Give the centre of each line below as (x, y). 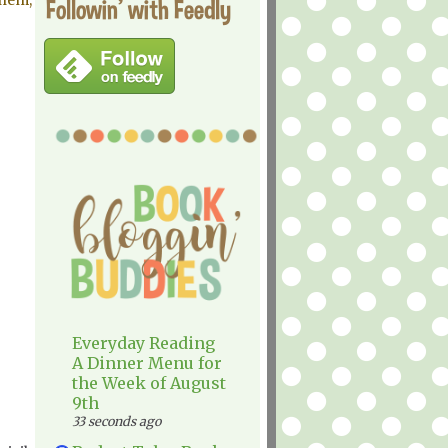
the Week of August (149, 383)
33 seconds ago (116, 421)
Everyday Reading (143, 343)
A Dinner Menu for (147, 363)
